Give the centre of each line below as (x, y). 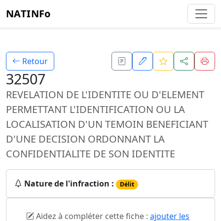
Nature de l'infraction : (69, 184)
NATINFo (28, 14)
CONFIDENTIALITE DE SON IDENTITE (91, 154)
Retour (34, 61)
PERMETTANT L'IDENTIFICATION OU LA (95, 109)
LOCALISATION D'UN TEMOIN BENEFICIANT (107, 124)
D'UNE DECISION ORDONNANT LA (85, 139)
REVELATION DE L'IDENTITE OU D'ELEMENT (105, 94)
